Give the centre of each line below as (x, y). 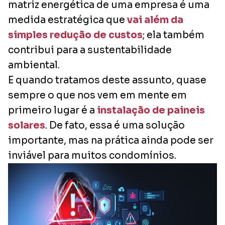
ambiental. (34, 65)
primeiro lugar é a (52, 110)
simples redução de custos (75, 35)
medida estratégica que (68, 20)
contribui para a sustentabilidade (90, 50)
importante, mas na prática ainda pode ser (111, 140)
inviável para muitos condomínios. (92, 155)
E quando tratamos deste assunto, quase (107, 80)
